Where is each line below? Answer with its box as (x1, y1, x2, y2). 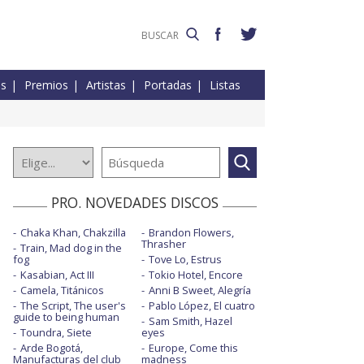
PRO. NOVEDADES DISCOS (51, 193, 219, 213)
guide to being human (13, 310, 119, 325)
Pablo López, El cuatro (148, 298, 255, 314)
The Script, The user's (20, 298, 126, 314)
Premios (24, 77, 68, 93)
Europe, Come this (148, 340, 238, 356)
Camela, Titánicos (20, 283, 104, 298)
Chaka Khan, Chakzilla (20, 225, 126, 240)
